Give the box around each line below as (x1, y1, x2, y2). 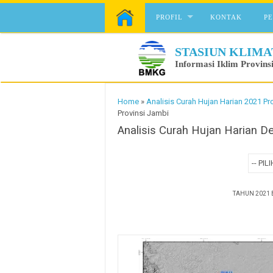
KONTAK (210, 13, 243, 21)
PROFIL (156, 13, 183, 21)
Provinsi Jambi (118, 108, 169, 118)
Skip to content (105, 4, 158, 13)
